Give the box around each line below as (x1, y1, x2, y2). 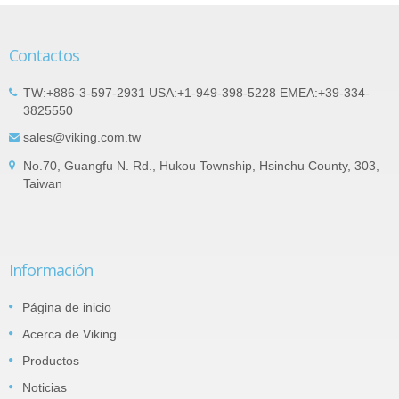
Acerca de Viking (22, 327, 117, 342)
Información (9, 259, 93, 281)
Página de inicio (22, 300, 111, 315)
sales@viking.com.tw (23, 130, 141, 145)
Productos (22, 354, 79, 369)
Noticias (22, 380, 67, 395)
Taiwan (23, 176, 62, 191)
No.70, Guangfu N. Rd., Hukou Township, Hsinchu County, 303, (23, 159, 379, 174)
